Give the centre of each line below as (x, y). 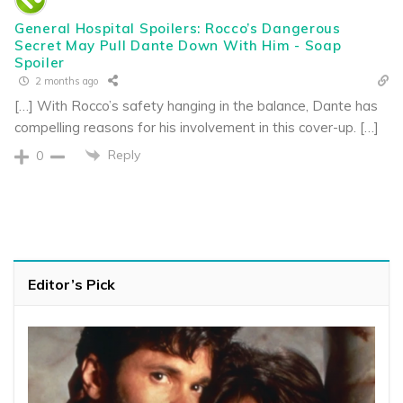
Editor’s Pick (72, 285)
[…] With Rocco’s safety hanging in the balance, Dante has (196, 105)
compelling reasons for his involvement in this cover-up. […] (197, 127)
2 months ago (65, 81)
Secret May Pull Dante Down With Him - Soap (178, 45)
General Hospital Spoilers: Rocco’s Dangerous (178, 28)
